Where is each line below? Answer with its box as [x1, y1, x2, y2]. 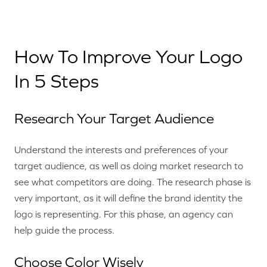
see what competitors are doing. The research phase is [14, 176, 251, 188]
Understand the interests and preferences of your [14, 144, 228, 156]
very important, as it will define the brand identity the [14, 193, 243, 204]
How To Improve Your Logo [14, 45, 243, 67]
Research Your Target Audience [14, 110, 214, 127]
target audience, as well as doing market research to [14, 160, 243, 172]
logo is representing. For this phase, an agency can [14, 209, 233, 220]
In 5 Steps [14, 70, 99, 92]
